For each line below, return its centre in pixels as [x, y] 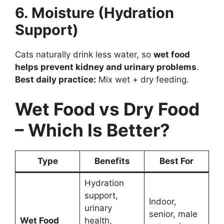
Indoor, [162, 202]
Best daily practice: [55, 79]
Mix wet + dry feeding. [142, 79]
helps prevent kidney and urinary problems [106, 67]
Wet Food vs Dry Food [107, 109]
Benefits [112, 161]
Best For [176, 161]
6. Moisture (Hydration [94, 12]
